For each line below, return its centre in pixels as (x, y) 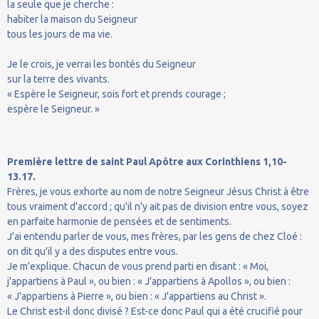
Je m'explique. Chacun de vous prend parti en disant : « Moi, (138, 266)
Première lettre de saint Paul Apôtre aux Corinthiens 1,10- (147, 161)
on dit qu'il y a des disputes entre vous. (93, 251)
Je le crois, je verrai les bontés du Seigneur (101, 64)
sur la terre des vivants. (58, 79)
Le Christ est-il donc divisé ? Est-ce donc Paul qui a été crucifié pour (155, 311)
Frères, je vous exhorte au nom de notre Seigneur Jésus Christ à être (158, 191)
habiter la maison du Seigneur (72, 19)
